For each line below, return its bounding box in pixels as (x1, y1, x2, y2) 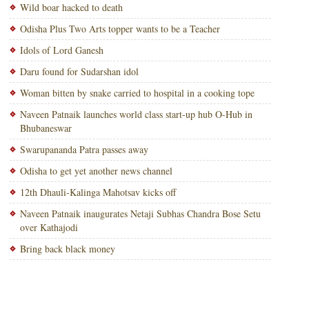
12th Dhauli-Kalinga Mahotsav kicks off (19, 186, 176, 199)
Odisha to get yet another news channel (19, 164, 172, 177)
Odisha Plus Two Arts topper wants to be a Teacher (19, 22, 220, 35)
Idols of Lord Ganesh (19, 43, 103, 57)
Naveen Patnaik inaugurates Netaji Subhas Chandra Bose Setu (19, 207, 261, 220)
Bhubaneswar (19, 121, 72, 134)
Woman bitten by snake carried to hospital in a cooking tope (19, 86, 255, 99)
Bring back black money (19, 242, 115, 255)
